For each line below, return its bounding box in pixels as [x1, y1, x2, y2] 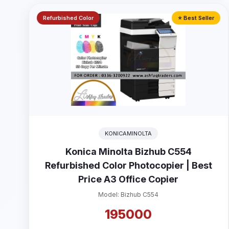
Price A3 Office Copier [78, 174, 179, 185]
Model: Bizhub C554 [98, 191, 159, 198]
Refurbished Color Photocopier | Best [44, 160, 212, 171]
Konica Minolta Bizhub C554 [65, 146, 192, 157]
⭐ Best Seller [177, 14, 214, 21]
